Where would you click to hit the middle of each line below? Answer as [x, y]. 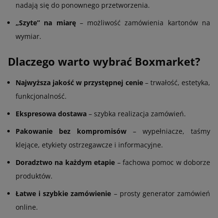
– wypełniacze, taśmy [168, 131]
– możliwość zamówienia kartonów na [143, 22]
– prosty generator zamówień [161, 193]
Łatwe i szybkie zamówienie [64, 193]
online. [27, 207]
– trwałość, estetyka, [177, 82]
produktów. [34, 176]
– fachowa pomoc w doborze [163, 162]
